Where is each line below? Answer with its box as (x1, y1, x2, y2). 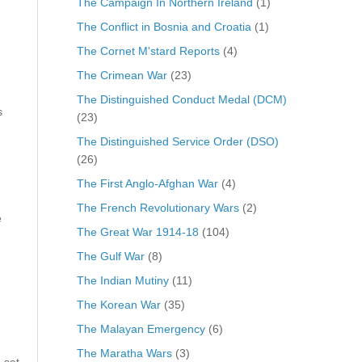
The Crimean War (76, 68, 167, 82)
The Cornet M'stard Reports (76, 44, 220, 57)
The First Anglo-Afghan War (76, 176, 218, 190)
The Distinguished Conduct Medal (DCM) (76, 92, 287, 106)
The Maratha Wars (76, 346, 172, 360)
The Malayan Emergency (76, 322, 205, 335)
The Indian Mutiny (76, 273, 169, 287)
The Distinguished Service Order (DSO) (76, 134, 279, 148)
